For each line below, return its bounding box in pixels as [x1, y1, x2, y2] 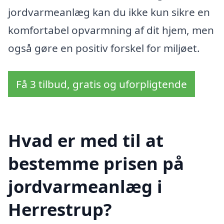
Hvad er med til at [8, 128, 163, 152]
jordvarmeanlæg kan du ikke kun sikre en [8, 4, 210, 19]
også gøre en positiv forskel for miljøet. [8, 40, 200, 55]
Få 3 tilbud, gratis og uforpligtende [16, 76, 187, 91]
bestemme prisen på [8, 151, 184, 175]
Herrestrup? [8, 197, 112, 221]
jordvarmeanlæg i [8, 174, 162, 198]
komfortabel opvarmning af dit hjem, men [8, 22, 214, 37]
